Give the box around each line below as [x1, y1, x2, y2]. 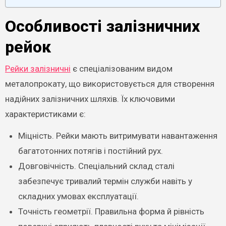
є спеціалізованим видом [70, 63, 173, 74]
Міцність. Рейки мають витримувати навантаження [18, 130, 217, 141]
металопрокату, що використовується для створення [5, 78, 214, 89]
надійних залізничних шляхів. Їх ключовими [5, 93, 175, 104]
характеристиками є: [5, 108, 86, 119]
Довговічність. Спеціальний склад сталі [18, 160, 175, 171]
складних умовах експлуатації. [18, 191, 139, 201]
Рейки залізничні [5, 63, 71, 74]
